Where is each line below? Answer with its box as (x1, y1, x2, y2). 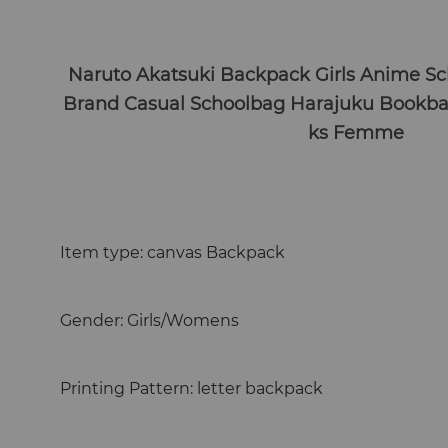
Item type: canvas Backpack (60, 243, 286, 262)
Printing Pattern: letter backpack (60, 379, 324, 398)
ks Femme (308, 122, 405, 144)
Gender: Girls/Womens (60, 311, 240, 330)
